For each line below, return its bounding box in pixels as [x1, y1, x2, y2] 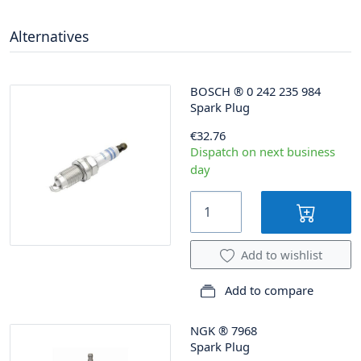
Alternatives [10, 26, 89, 46]
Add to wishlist [240, 247, 322, 263]
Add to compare [222, 282, 313, 299]
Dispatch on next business [190, 143, 335, 160]
